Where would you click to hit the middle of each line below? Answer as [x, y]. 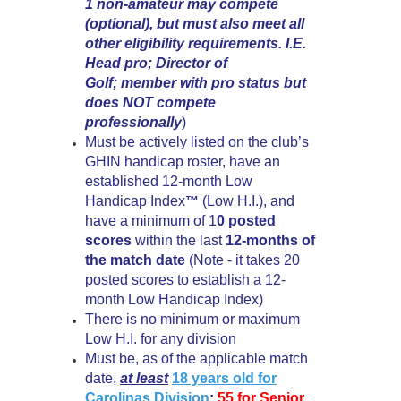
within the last [179, 240]
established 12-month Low [169, 181]
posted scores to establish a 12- [185, 280]
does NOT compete [150, 102]
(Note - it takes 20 [244, 260]
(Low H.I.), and [247, 201]
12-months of [270, 240]
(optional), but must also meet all [195, 24]
